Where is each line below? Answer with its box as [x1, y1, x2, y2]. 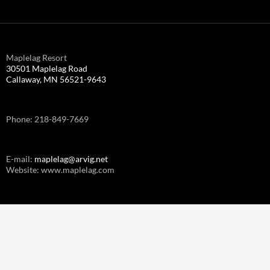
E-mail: [6, 153, 34, 164]
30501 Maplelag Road [6, 63, 87, 74]
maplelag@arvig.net [34, 153, 108, 164]
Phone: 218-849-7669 [6, 113, 89, 124]
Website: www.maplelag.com [6, 164, 115, 175]
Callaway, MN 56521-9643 [6, 74, 106, 84]
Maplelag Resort [6, 52, 67, 63]
